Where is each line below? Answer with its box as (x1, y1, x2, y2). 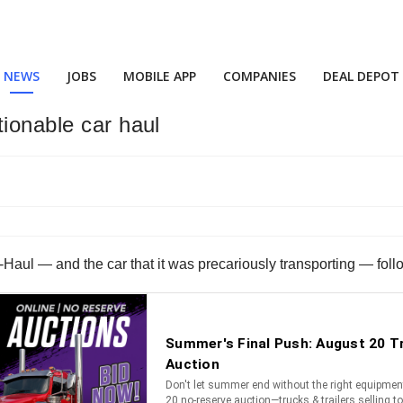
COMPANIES (223, 67, 296, 85)
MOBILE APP (123, 67, 196, 85)
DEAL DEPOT (323, 67, 399, 85)
